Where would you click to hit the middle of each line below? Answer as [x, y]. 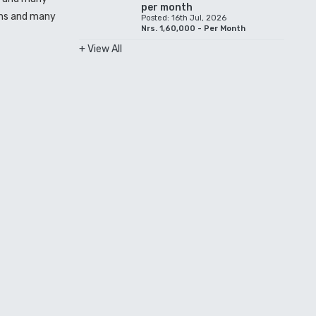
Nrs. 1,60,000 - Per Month [193, 28]
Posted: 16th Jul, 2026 [184, 18]
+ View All [101, 49]
